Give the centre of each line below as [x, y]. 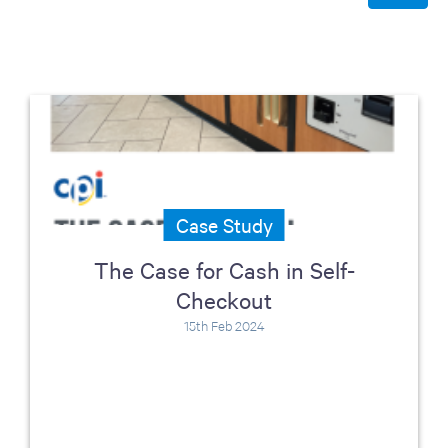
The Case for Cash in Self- [224, 269]
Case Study [224, 224]
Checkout [224, 299]
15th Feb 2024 [224, 325]
